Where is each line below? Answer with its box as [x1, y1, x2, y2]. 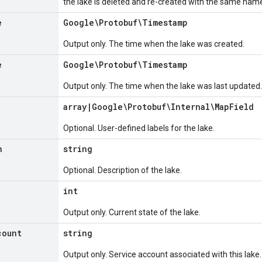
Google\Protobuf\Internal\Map [92, 101, 229, 112]
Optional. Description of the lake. [63, 166, 182, 175]
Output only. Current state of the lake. [63, 208, 201, 217]
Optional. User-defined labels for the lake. [63, 123, 215, 133]
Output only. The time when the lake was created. [63, 39, 244, 49]
